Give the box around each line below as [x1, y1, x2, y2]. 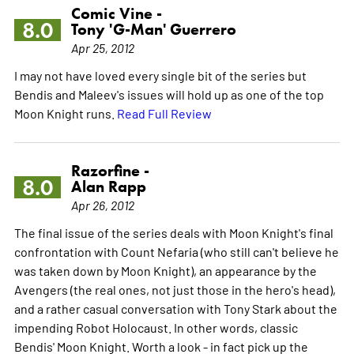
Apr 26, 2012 [70, 197, 134, 213]
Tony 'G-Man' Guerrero [70, 20, 236, 40]
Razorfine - [70, 161, 149, 181]
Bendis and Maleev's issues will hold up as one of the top [13, 86, 324, 103]
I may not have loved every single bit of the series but [13, 67, 307, 84]
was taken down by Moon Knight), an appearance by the [13, 262, 317, 279]
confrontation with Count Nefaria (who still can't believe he [13, 243, 339, 260]
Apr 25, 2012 [70, 40, 134, 56]
